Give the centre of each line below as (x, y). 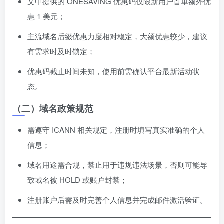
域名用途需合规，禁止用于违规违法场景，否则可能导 (117, 165)
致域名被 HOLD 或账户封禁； (77, 180)
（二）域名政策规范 (53, 109)
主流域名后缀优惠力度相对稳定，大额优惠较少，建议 (117, 36)
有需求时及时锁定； (61, 51)
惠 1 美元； (46, 16)
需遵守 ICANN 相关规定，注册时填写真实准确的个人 (116, 130)
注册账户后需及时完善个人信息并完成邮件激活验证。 (117, 200)
